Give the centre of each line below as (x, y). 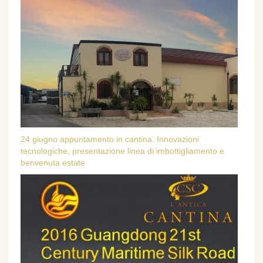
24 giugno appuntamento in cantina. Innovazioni (110, 139)
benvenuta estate (53, 162)
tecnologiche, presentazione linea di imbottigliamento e (122, 151)
